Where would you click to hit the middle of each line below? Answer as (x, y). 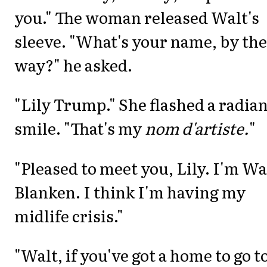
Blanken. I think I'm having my (130, 191)
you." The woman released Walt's (137, 17)
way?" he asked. (73, 64)
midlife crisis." (69, 215)
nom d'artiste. (197, 128)
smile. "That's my (80, 128)
